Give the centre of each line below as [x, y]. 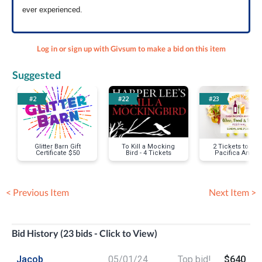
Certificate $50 [57, 153]
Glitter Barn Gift [57, 147]
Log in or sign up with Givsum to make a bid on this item [131, 49]
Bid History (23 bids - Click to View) [85, 233]
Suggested [36, 75]
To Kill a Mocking [149, 147]
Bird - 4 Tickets [148, 153]
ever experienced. [52, 10]
